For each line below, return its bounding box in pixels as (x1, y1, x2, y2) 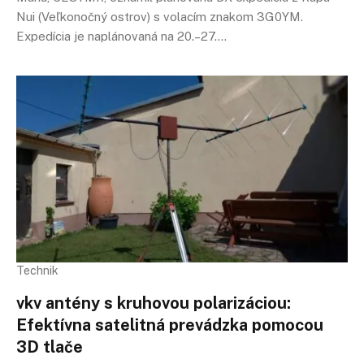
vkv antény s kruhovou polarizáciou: (16, 292, 291, 313)
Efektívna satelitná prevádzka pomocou (16, 314, 323, 335)
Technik (16, 263, 58, 277)
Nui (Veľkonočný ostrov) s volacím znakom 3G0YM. (16, 10, 303, 24)
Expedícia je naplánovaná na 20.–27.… (16, 29, 227, 43)
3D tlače (16, 336, 83, 357)
